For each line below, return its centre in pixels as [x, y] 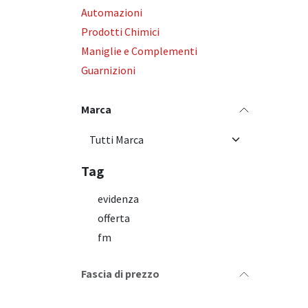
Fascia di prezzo [120, 274]
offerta [114, 218]
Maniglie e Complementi [139, 51]
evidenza [118, 199]
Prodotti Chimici [120, 32]
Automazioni [112, 12]
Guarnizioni [108, 70]
